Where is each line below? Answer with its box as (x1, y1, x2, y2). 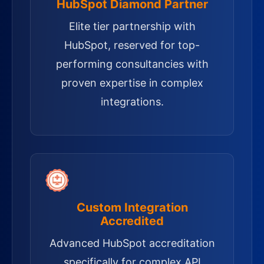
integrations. (100, 95, 164, 108)
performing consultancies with (55, 58, 209, 70)
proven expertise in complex (61, 77, 203, 89)
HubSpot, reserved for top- (64, 39, 200, 51)
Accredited (100, 214, 164, 228)
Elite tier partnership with (68, 20, 196, 32)
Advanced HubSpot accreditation (49, 237, 215, 249)
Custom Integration (76, 200, 188, 214)
